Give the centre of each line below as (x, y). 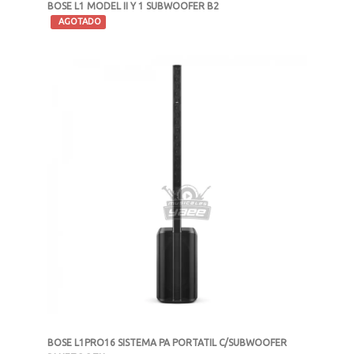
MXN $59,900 (94, 43)
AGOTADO (78, 22)
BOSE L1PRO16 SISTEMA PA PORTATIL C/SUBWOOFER (167, 343)
